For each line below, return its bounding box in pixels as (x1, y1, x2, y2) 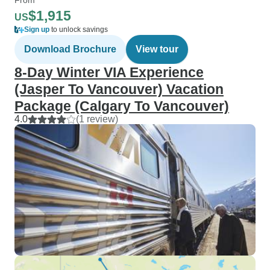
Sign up (24, 25, 49, 34)
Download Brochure (24, 44, 116, 54)
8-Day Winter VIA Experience (14, 64, 204, 80)
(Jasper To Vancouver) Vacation (14, 81, 224, 97)
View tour (136, 44, 178, 54)
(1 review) (76, 114, 118, 124)
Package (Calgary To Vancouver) (14, 98, 229, 114)
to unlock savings (49, 25, 108, 34)
